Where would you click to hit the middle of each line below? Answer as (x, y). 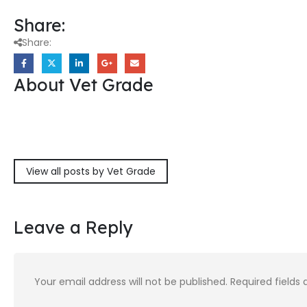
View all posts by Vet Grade (91, 171)
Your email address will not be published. (131, 282)
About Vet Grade (84, 84)
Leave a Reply (73, 228)
